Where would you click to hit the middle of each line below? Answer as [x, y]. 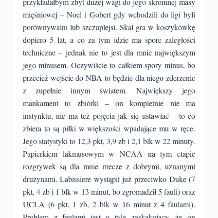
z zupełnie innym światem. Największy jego [109, 90]
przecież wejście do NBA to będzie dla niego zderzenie [109, 78]
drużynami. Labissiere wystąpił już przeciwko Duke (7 [109, 179]
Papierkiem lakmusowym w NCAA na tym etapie [109, 154]
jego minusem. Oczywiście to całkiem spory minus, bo [109, 65]
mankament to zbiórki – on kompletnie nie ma [109, 103]
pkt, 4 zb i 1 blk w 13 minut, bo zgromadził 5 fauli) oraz [109, 191]
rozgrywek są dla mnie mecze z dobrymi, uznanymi [109, 166]
